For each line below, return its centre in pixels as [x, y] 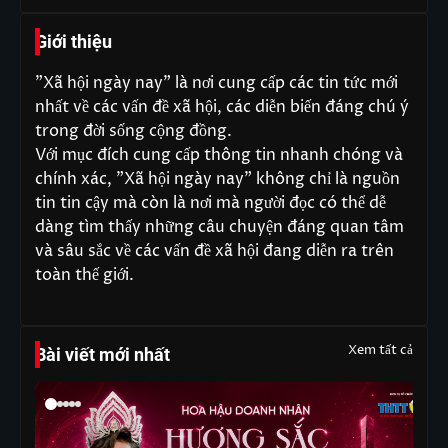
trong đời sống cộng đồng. [133, 130]
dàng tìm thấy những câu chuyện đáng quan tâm [219, 226]
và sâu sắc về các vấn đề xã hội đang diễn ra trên [214, 250]
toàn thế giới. [84, 274]
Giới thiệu [73, 41]
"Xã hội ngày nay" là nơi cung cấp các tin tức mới [216, 82]
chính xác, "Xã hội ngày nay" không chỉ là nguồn [217, 178]
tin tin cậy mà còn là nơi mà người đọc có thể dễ [210, 202]
